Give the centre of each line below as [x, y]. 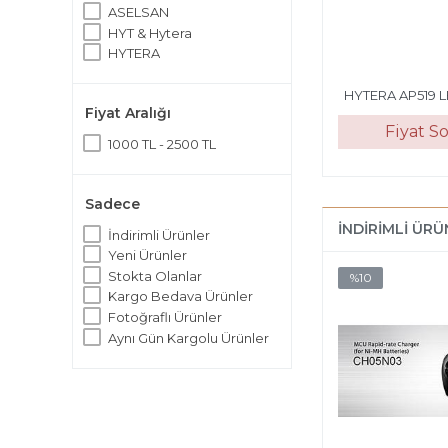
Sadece [112, 203]
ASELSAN [138, 12]
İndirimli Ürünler [159, 234]
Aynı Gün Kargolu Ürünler [188, 337]
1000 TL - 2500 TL [162, 143]
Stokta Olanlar [155, 275]
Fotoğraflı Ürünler [165, 316]
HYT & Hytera [150, 32]
